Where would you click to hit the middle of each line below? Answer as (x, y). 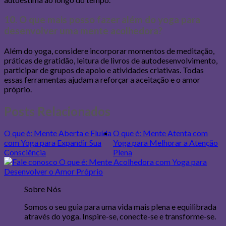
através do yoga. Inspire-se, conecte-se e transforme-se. (120, 216)
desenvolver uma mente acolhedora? (83, 31)
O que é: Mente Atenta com (160, 133)
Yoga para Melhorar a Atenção (165, 143)
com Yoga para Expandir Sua (53, 143)
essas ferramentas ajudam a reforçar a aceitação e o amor (102, 79)
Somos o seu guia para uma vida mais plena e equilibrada (120, 207)
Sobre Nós (43, 189)
